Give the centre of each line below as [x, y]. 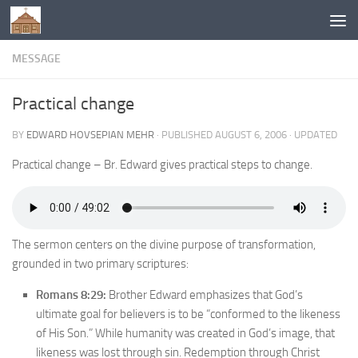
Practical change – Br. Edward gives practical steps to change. [162, 165]
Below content [61, 23]
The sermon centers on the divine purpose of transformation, [164, 245]
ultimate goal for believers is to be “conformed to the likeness [188, 314]
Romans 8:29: [71, 295]
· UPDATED [312, 135]
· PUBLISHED [186, 135]
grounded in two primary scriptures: [100, 264]
